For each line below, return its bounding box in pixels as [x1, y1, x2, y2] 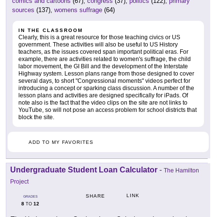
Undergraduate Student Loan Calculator [10, 166, 157, 174]
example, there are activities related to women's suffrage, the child [18, 56, 191, 62]
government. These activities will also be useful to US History [18, 41, 178, 48]
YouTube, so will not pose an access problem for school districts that [18, 107, 197, 113]
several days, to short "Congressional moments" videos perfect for [18, 77, 190, 84]
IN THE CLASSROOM [18, 28, 83, 33]
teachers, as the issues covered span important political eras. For [18, 48, 188, 55]
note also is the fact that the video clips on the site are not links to [18, 99, 187, 106]
